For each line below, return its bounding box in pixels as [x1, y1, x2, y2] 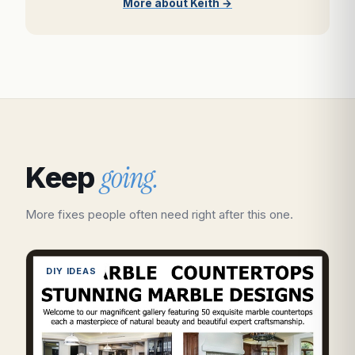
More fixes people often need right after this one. [25, 207, 293, 223]
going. [100, 159, 159, 197]
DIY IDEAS [46, 265, 97, 277]
